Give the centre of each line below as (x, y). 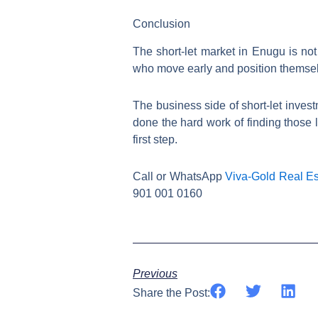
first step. (155, 139)
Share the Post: (171, 292)
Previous (155, 273)
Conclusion (161, 23)
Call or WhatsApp (179, 176)
